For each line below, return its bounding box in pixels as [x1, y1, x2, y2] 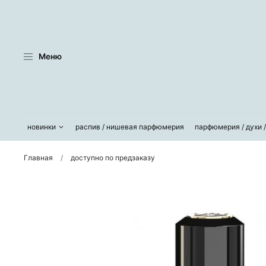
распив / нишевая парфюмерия [75, 122, 184, 132]
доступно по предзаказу [71, 153, 155, 163]
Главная [24, 153, 53, 163]
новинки [27, 122, 56, 132]
